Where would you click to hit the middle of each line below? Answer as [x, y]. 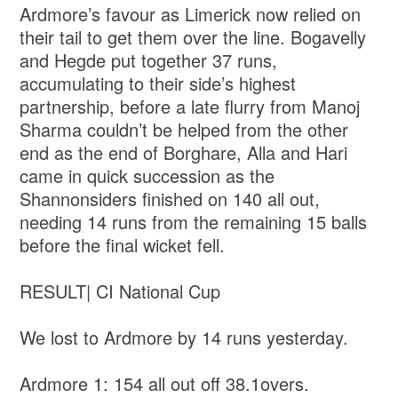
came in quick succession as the [147, 176]
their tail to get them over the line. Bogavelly [193, 37]
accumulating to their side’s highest [158, 84]
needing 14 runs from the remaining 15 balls [194, 222]
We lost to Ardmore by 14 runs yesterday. [187, 338]
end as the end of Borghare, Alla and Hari [184, 153]
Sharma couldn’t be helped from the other [184, 130]
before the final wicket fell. [123, 245]
